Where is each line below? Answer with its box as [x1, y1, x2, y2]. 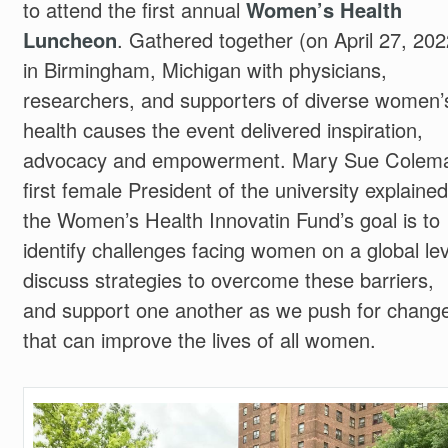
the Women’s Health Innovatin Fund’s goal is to [22, 204, 440, 234]
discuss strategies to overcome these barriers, [22, 264, 434, 294]
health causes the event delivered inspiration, [22, 114, 423, 144]
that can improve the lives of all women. [22, 324, 376, 354]
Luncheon [22, 24, 117, 54]
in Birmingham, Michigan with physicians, [22, 54, 387, 84]
